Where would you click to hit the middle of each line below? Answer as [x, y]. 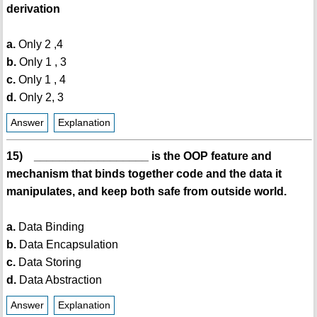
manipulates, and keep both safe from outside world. [146, 192]
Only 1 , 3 [41, 62]
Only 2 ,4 [39, 45]
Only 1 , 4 [40, 80]
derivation [33, 9]
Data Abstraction [59, 280]
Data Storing [48, 263]
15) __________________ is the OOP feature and [139, 156]
